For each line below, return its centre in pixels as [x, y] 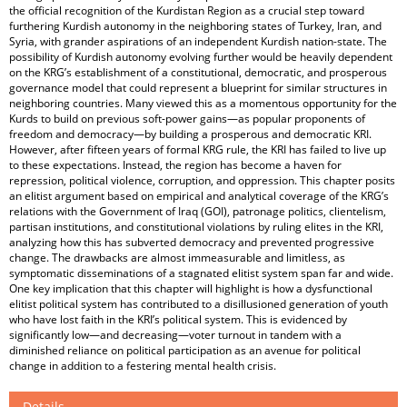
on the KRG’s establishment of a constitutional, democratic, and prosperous [198, 72]
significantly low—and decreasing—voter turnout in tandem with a [175, 335]
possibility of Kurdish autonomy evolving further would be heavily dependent [201, 57]
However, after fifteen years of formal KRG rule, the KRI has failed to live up [198, 149]
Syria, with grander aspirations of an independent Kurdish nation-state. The [198, 41]
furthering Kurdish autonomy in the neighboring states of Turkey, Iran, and [195, 26]
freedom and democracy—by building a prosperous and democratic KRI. [190, 134]
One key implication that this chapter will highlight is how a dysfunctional [191, 288]
